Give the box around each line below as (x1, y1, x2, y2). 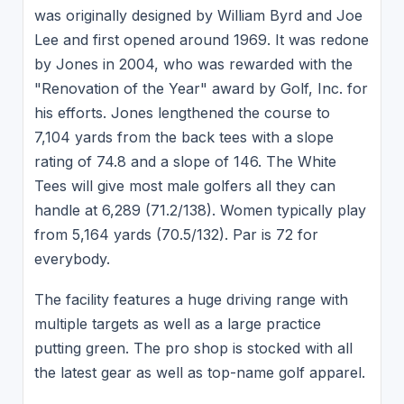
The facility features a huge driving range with (33, 290, 348, 309)
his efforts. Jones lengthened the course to (33, 103, 330, 122)
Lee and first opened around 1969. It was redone (33, 30, 369, 49)
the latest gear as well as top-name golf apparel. (33, 363, 365, 382)
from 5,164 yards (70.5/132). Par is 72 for (33, 225, 318, 243)
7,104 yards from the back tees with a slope (33, 127, 334, 146)
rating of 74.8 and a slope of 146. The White (33, 151, 336, 170)
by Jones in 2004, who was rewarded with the (33, 54, 353, 73)
